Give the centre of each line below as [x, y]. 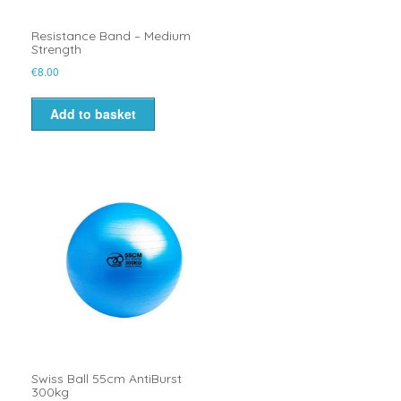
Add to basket [93, 113]
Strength [56, 49]
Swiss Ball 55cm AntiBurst [106, 378]
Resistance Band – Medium [111, 35]
